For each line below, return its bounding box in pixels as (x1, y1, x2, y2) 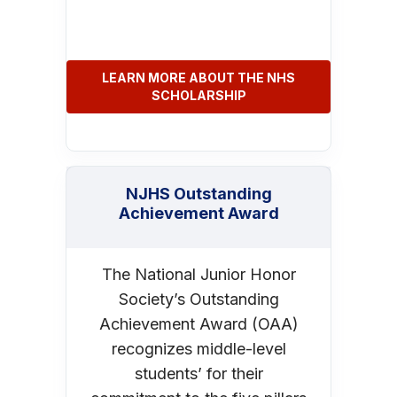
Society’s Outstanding (118, 289, 279, 308)
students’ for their (134, 363, 263, 383)
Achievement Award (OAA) (98, 314, 299, 333)
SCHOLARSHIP (151, 87, 246, 103)
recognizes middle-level (111, 339, 286, 358)
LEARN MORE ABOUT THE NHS (102, 69, 295, 85)
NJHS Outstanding (125, 183, 272, 203)
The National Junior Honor (101, 264, 296, 284)
